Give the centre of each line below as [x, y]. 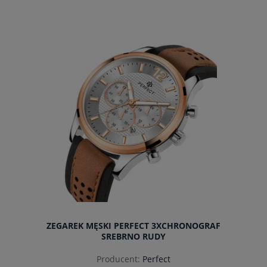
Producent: [118, 259]
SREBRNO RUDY [133, 237]
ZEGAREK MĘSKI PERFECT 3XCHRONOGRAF [133, 226]
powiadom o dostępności [133, 44]
